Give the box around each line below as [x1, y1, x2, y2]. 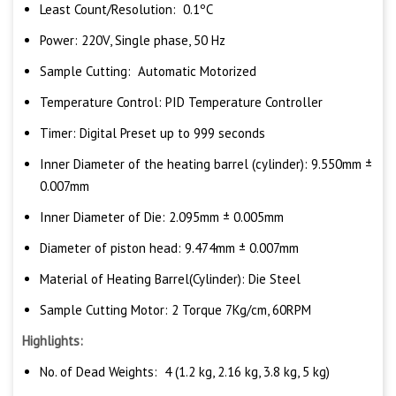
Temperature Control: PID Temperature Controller [40, 94, 323, 111]
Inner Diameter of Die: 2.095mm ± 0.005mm [40, 209, 284, 226]
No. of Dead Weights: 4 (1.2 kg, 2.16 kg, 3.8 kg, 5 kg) [40, 363, 330, 381]
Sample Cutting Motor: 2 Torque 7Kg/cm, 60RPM [40, 301, 311, 319]
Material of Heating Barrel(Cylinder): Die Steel [40, 270, 301, 288]
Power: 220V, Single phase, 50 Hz [40, 32, 225, 49]
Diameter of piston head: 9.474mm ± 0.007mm [40, 240, 299, 257]
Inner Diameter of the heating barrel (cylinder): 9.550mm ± [40, 156, 372, 173]
